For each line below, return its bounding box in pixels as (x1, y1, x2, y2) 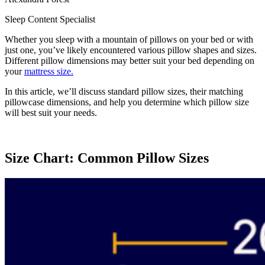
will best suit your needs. (5, 107, 97, 118)
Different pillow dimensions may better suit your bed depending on (5, 55, 254, 66)
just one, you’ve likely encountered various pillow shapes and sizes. (5, 44, 257, 55)
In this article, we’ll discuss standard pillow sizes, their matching (5, 86, 243, 96)
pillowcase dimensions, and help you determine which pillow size (5, 96, 249, 107)
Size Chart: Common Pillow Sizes (5, 150, 209, 166)
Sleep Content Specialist (5, 14, 95, 24)
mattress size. (24, 66, 73, 76)
